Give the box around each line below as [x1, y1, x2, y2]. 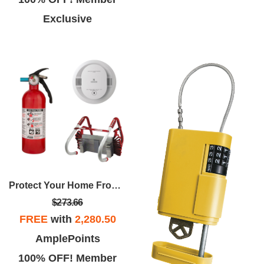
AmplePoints [35, 232, 100, 245]
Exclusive [43, 12, 92, 25]
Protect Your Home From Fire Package [111, 180, 121, 190]
